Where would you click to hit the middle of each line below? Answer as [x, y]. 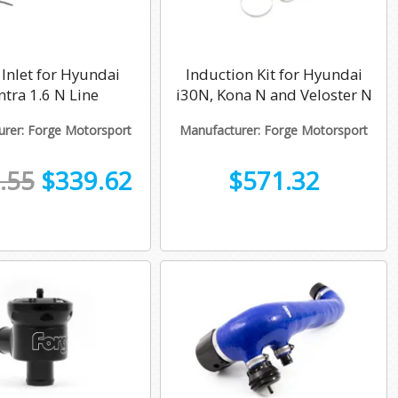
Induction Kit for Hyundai [274, 75]
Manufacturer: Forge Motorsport [274, 131]
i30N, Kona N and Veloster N [274, 95]
